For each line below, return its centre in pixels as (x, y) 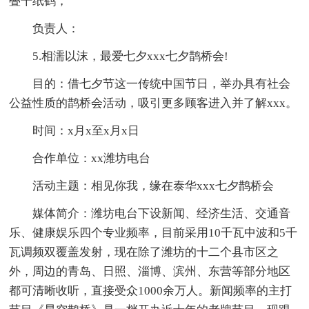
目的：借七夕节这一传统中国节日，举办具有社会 (162, 84)
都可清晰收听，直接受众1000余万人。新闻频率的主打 (151, 291)
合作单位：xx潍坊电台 (92, 159)
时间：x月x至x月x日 (86, 131)
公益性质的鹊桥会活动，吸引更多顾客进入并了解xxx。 (153, 103)
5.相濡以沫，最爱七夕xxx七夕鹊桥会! (131, 57)
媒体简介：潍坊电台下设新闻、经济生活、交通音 (162, 214)
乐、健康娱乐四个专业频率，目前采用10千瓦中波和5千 (153, 233)
